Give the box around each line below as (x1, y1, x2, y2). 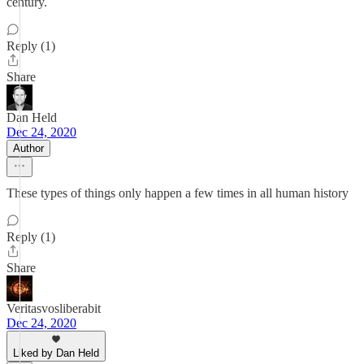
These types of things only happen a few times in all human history (6, 186, 349, 200)
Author (13, 142, 44, 154)
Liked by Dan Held (13, 347, 99, 359)
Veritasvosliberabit (6, 301, 101, 315)
